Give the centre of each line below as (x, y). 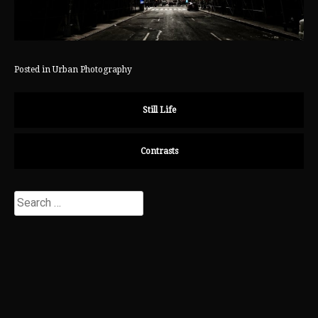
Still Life (159, 110)
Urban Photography (92, 69)
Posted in (33, 69)
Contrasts (159, 152)
